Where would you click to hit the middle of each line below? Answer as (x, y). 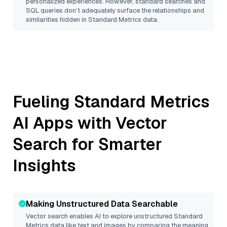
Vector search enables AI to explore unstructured (100, 216)
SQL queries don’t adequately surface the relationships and (115, 10)
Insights (44, 165)
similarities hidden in (57, 20)
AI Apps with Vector (90, 123)
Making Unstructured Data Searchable (102, 204)
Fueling (43, 102)
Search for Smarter (87, 144)
